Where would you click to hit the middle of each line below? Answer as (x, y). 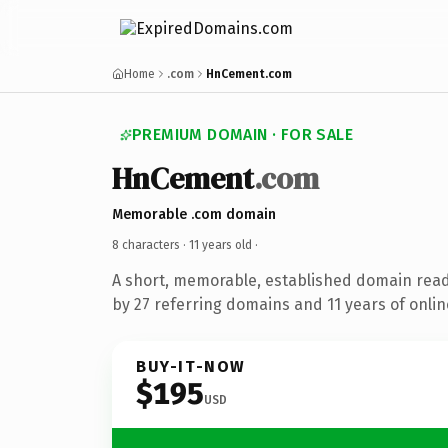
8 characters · (150, 244)
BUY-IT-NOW (191, 366)
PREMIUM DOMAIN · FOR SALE (242, 134)
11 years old (220, 244)
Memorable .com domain (194, 214)
